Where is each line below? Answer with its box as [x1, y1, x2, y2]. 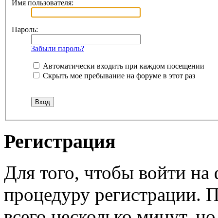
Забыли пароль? [31, 44, 84, 53]
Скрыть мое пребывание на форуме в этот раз [41, 71, 195, 80]
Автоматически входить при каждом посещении [41, 61, 204, 70]
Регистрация [4, 130, 116, 152]
